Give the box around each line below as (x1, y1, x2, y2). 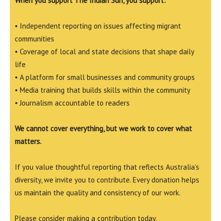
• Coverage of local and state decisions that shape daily (15, 47, 194, 56)
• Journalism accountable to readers (15, 98, 130, 108)
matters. (15, 137, 41, 146)
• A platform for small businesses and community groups (15, 73, 195, 82)
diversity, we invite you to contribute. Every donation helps (15, 175, 199, 184)
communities (15, 34, 54, 43)
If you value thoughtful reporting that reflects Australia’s (15, 162, 199, 172)
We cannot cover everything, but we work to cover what (15, 124, 192, 133)
